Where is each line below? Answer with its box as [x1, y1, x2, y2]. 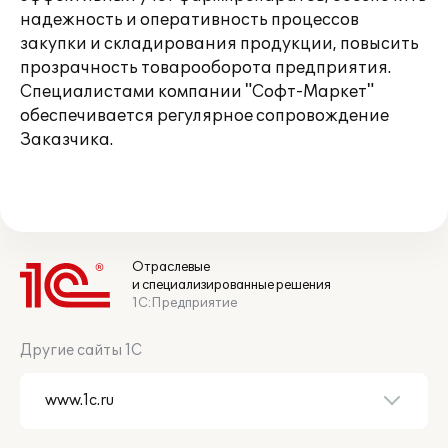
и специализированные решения [132, 277, 331, 293]
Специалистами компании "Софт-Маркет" [20, 82, 374, 102]
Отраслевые [132, 259, 210, 275]
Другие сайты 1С [20, 342, 142, 359]
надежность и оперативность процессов [20, 10, 359, 30]
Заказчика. [20, 130, 113, 150]
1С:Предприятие [132, 295, 237, 311]
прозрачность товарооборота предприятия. [20, 58, 391, 78]
